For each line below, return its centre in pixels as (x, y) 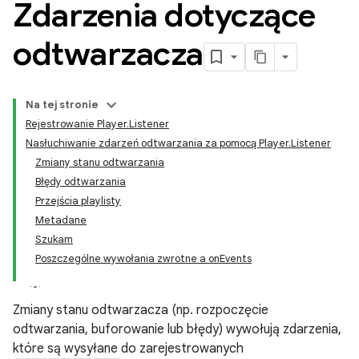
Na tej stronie (62, 105)
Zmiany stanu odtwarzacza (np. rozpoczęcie (141, 310)
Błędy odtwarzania (81, 182)
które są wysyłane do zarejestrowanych (128, 349)
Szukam (54, 239)
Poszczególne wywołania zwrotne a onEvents (143, 258)
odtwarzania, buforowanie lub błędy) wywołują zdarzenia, (177, 329)
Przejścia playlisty (78, 201)
